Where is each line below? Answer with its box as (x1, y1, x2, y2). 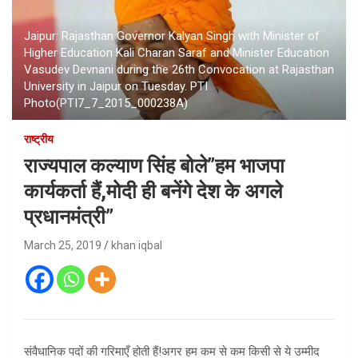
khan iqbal (111, 238, 162, 252)
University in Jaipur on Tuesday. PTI (24, 78, 208, 93)
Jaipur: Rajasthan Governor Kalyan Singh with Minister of (24, 28, 320, 43)
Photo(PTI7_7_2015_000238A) (24, 95, 188, 110)
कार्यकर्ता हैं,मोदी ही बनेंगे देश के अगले (24, 179, 282, 203)
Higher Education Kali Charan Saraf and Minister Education (24, 45, 329, 60)
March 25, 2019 (24, 238, 101, 252)
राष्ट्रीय (24, 132, 54, 145)
